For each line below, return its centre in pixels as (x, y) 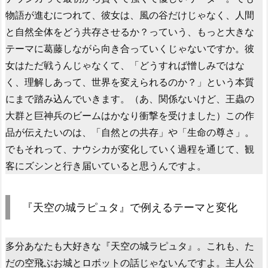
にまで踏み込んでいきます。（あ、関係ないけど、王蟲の (130, 98)
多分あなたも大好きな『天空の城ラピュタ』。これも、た (130, 246)
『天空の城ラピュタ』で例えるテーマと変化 (130, 207)
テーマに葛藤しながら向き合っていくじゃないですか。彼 (130, 48)
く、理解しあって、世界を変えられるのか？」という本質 (130, 82)
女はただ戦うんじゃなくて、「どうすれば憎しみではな (125, 65)
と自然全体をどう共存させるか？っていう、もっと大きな (130, 31)
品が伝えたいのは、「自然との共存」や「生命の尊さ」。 (130, 132)
